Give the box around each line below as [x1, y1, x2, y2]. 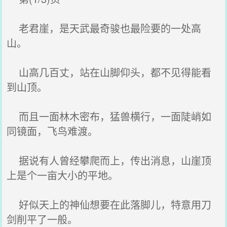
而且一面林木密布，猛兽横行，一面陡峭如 [7, 109, 212, 124]
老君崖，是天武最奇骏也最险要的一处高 [7, 21, 202, 35]
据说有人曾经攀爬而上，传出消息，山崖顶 [7, 153, 212, 168]
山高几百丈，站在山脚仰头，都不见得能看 [7, 65, 212, 80]
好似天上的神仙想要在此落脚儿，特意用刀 [7, 197, 212, 212]
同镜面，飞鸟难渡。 [7, 124, 98, 138]
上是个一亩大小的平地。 [7, 168, 119, 182]
